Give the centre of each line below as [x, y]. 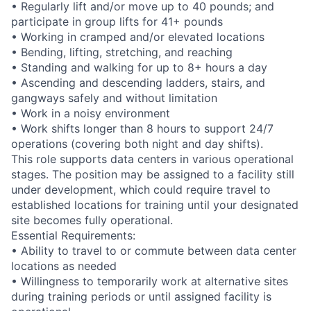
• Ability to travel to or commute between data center [154, 250]
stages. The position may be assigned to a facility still [153, 174]
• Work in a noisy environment [91, 113]
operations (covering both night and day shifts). [137, 143]
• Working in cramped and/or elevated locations [138, 36]
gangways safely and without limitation [114, 98]
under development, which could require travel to [141, 189]
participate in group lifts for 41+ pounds [117, 21]
